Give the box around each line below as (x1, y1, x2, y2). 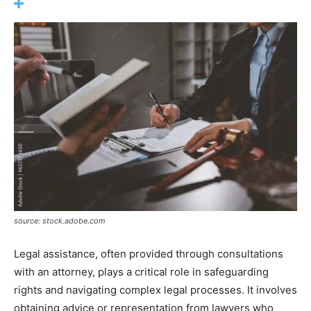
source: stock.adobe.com (14, 215, 106, 226)
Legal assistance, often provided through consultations (14, 246, 283, 260)
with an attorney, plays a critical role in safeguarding (14, 264, 269, 278)
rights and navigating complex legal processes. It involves (14, 283, 297, 296)
